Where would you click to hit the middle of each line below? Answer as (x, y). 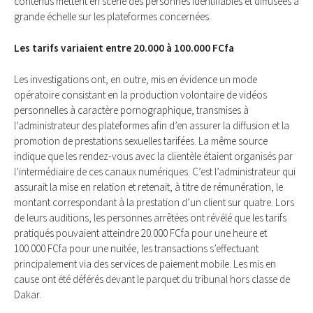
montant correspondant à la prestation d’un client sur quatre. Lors (154, 203)
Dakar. (28, 295)
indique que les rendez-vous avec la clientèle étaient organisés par (153, 156)
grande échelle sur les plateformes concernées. (112, 17)
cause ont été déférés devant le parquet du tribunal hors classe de (152, 279)
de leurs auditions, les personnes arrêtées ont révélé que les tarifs (150, 218)
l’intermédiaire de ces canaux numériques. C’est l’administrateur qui (155, 172)
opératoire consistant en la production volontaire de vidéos (140, 95)
